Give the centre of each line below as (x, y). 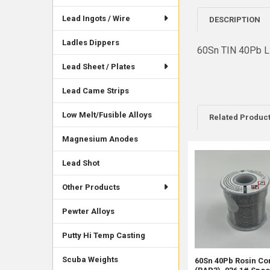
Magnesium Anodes (100, 139)
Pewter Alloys (88, 211)
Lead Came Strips (95, 90)
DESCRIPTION (235, 19)
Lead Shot (80, 163)
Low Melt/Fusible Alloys (107, 115)
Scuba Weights (90, 259)
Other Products (91, 187)
